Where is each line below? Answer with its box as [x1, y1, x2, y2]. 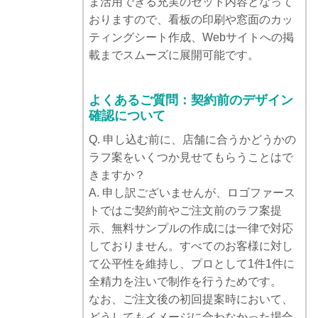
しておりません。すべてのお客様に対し [89, 240, 293, 253]
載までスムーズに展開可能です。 [89, 49, 259, 62]
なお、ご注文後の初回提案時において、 [89, 293, 293, 306]
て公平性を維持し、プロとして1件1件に [89, 258, 295, 270]
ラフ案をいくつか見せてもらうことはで [89, 151, 293, 164]
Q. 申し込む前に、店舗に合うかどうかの [89, 133, 296, 146]
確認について [89, 109, 165, 124]
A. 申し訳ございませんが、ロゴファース [89, 187, 295, 199]
